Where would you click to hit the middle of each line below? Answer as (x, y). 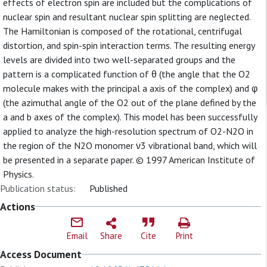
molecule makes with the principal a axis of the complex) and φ (130, 88)
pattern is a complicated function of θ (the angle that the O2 (127, 74)
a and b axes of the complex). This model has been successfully (130, 117)
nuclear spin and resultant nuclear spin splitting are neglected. (127, 17)
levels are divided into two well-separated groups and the (119, 60)
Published (108, 188)
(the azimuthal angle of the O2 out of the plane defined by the (130, 103)
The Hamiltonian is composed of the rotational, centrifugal (122, 31)
